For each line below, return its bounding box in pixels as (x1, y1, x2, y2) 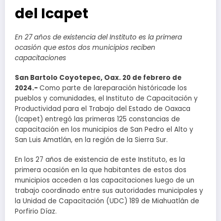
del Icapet (15, 3, 88, 23)
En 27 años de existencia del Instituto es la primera (15, 32, 182, 42)
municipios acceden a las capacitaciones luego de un (15, 175, 194, 185)
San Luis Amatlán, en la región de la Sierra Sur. (15, 135, 168, 145)
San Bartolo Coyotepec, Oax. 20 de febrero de (15, 73, 182, 82)
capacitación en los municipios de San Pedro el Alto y (15, 124, 193, 134)
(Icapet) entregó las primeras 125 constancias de (15, 114, 180, 124)
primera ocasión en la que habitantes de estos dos (15, 165, 186, 175)
